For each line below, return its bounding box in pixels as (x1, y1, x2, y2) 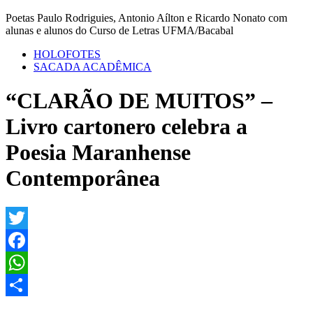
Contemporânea (6, 166, 160, 191)
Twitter (6, 233, 37, 246)
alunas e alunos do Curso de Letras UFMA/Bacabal (6, 24, 233, 36)
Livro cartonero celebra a (6, 114, 247, 140)
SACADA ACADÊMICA (34, 60, 152, 73)
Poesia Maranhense (6, 140, 191, 166)
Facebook (6, 256, 49, 268)
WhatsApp (6, 278, 53, 291)
